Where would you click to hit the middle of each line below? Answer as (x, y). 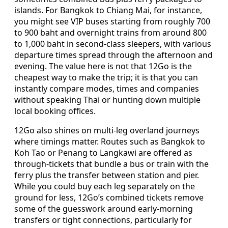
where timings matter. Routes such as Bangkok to (110, 141)
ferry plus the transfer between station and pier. (107, 175)
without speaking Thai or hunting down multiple (107, 99)
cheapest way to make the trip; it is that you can (106, 77)
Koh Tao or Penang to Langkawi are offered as (103, 152)
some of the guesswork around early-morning (104, 208)
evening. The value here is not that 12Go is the (103, 66)
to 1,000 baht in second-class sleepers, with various (113, 44)
